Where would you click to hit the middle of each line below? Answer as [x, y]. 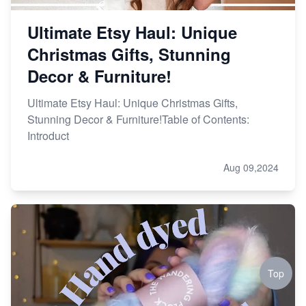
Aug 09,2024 [251, 168]
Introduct [48, 136]
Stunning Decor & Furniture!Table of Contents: [138, 120]
